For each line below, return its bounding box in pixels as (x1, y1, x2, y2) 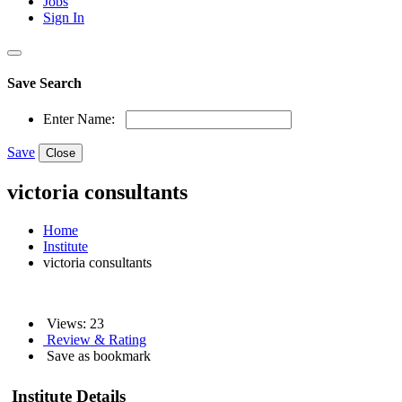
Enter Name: (43, 111, 115, 127)
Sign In (43, 9, 84, 25)
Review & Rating (43, 332, 146, 348)
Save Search (7, 75, 82, 92)
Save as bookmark (43, 348, 151, 364)
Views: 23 (43, 316, 104, 332)
